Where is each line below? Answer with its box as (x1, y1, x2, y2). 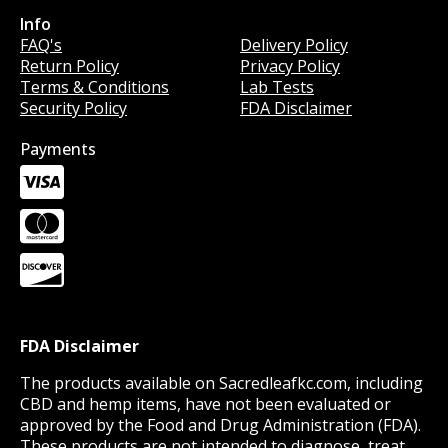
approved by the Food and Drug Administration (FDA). (20, 414, 421, 437)
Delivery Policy (240, 34, 348, 57)
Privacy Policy (240, 55, 340, 78)
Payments (20, 138, 96, 161)
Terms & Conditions (20, 76, 169, 99)
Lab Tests (240, 76, 314, 99)
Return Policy (20, 55, 119, 78)
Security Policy (20, 97, 127, 120)
